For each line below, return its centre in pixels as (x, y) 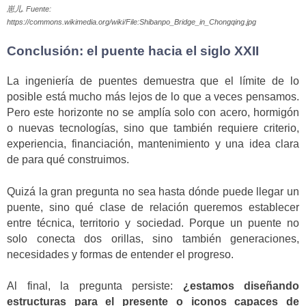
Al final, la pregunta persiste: (95, 286)
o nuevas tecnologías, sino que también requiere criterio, (153, 128)
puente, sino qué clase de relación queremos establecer (153, 207)
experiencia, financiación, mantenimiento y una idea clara (153, 144)
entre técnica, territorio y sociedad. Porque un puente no (153, 223)
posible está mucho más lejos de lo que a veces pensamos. (153, 97)
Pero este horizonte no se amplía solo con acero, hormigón (153, 113)
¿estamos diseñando (241, 286)
